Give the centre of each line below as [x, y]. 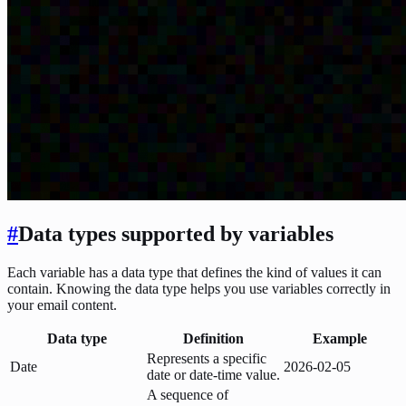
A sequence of [188, 394]
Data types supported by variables [176, 233]
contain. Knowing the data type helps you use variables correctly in [199, 288]
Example [340, 338]
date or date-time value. [213, 374]
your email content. [62, 304]
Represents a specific [207, 358]
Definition [213, 338]
